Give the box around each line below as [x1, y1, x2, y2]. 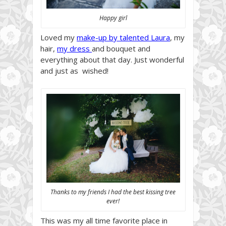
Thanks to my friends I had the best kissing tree [50, 188, 176, 197]
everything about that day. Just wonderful [40, 54, 184, 65]
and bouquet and [92, 43, 150, 53]
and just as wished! [40, 65, 108, 76]
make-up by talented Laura [77, 32, 170, 42]
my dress [57, 43, 92, 53]
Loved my [40, 32, 77, 42]
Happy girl [99, 13, 127, 22]
